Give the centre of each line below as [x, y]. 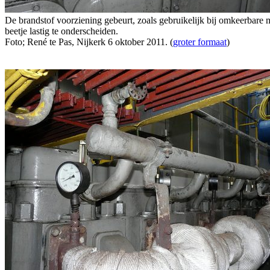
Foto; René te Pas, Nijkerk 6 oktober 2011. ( [89, 42]
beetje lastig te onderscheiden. [61, 31]
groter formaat [200, 42]
